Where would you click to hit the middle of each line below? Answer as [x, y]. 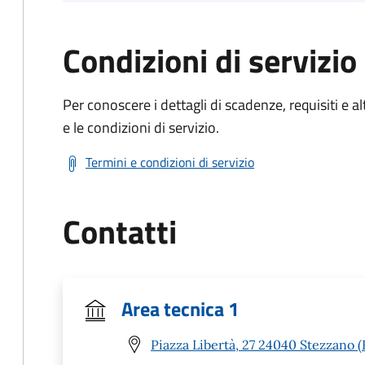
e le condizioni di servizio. [141, 128]
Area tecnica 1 [180, 309]
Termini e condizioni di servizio [170, 162]
